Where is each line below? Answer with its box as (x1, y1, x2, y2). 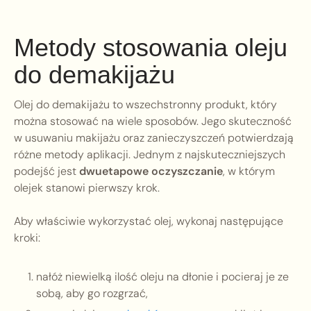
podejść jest (14, 164, 79, 179)
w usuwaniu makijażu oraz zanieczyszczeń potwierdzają (14, 131, 294, 146)
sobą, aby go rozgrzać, (36, 286, 148, 301)
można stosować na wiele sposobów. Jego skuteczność (14, 114, 292, 129)
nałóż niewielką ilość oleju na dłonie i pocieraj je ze (36, 269, 289, 285)
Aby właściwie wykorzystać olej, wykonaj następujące (14, 214, 283, 229)
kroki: (14, 230, 40, 246)
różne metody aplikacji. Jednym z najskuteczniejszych (14, 147, 285, 162)
